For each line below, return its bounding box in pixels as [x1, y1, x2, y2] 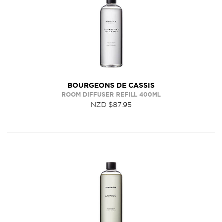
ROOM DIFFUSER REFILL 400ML [61, 91, 161, 98]
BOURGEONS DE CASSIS [67, 81, 155, 89]
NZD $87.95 [91, 101, 131, 109]
